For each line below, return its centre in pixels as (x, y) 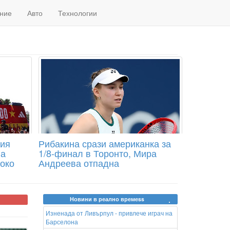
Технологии (78, 13)
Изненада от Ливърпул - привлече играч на (109, 213)
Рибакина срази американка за (104, 143)
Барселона (62, 222)
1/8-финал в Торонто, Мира (97, 153)
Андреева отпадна (79, 163)
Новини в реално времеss (107, 199)
